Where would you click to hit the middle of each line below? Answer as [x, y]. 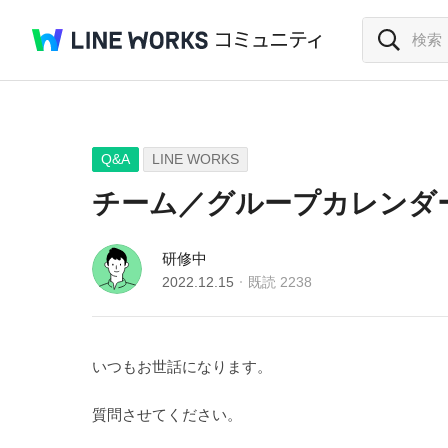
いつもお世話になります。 [182, 366]
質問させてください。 [167, 414]
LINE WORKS [195, 159]
